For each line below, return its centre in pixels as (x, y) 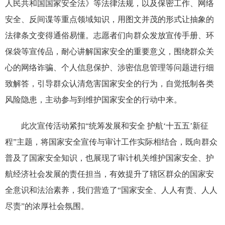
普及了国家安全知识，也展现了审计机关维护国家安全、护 (109, 158)
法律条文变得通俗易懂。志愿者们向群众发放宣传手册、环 (109, 35)
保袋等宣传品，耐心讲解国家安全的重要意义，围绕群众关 (109, 51)
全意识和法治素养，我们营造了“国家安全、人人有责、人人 (111, 190)
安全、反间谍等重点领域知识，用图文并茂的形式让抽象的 (109, 19)
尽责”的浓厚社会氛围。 (47, 206)
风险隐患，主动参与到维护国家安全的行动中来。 (93, 100)
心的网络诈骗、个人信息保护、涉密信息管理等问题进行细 (109, 68)
